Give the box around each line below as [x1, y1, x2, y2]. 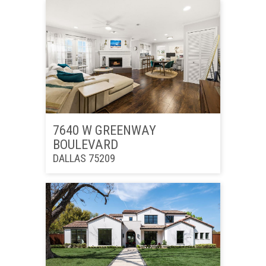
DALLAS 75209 [52, 152, 115, 165]
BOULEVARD [52, 137, 118, 153]
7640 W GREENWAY [52, 122, 156, 138]
